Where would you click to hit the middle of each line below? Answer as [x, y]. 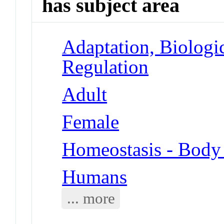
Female [91, 121]
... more [91, 198]
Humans [95, 176]
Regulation [105, 66]
